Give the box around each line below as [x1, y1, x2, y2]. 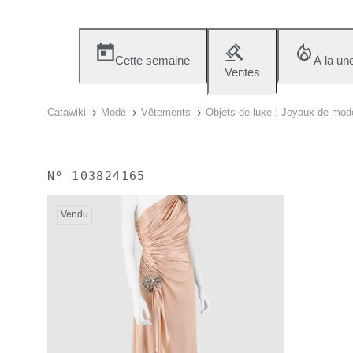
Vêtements [141, 106, 191, 118]
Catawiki [47, 106, 86, 118]
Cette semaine [115, 54, 190, 67]
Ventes [225, 65, 260, 79]
